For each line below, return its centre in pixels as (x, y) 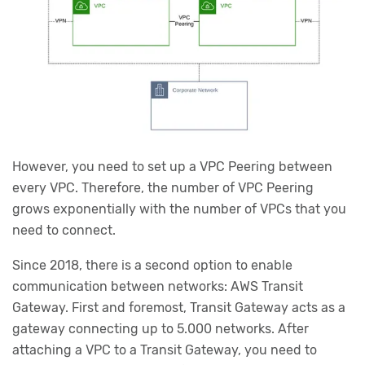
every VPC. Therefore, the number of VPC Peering (163, 187)
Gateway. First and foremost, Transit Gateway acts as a (179, 308)
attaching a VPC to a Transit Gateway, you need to (165, 350)
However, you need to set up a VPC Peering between (172, 166)
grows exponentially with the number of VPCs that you (179, 209)
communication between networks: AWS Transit (158, 287)
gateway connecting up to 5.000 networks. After (161, 329)
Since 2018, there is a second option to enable (152, 266)
